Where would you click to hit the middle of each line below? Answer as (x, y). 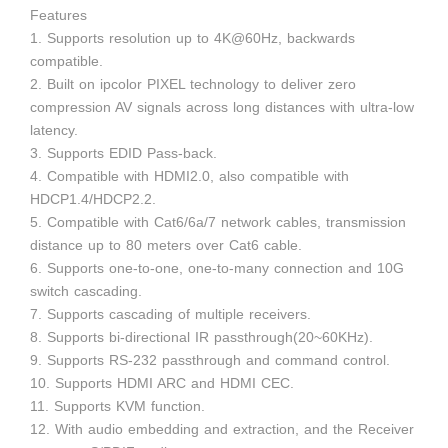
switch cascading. (86, 290)
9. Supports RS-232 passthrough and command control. (210, 359)
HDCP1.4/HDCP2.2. (93, 198)
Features (58, 14)
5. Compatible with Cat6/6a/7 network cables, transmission (218, 221)
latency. (54, 129)
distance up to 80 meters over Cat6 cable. (166, 244)
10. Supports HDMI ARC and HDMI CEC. (162, 382)
